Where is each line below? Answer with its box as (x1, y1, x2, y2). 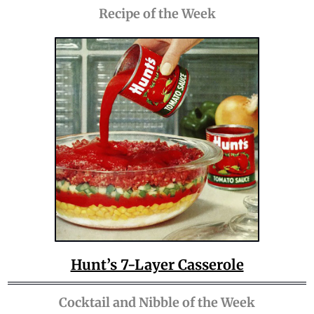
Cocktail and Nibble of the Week (59, 294, 255, 311)
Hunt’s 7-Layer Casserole (70, 256, 244, 274)
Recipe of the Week (98, 5, 216, 22)
